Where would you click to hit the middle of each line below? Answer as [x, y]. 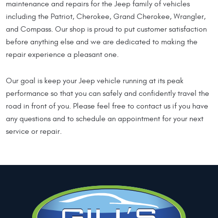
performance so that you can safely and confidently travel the [108, 93]
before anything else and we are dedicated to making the [102, 42]
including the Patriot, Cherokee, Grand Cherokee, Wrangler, [106, 16]
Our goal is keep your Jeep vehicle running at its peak [95, 81]
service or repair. [34, 131]
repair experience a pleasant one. [62, 54]
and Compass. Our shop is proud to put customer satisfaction [106, 29]
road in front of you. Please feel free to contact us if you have [107, 106]
